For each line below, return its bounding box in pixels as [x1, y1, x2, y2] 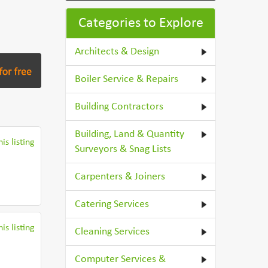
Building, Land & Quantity [75, 129, 185, 140]
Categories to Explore [78, 16, 203, 31]
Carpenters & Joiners [75, 171, 166, 182]
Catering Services [75, 199, 150, 210]
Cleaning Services [75, 226, 150, 237]
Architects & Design [75, 46, 160, 57]
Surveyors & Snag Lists [75, 144, 172, 155]
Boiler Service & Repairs [75, 74, 179, 85]
